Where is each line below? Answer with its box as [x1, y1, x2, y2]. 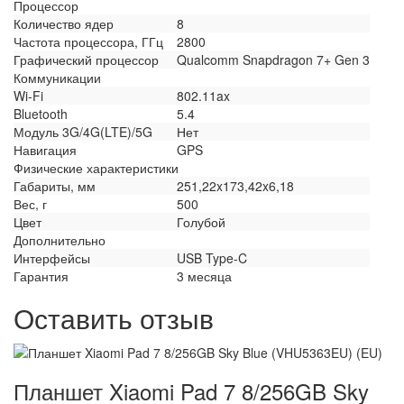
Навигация [14, 140, 77, 159]
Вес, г [14, 194, 47, 213]
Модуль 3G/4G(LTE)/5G [14, 122, 152, 141]
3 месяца [177, 266, 232, 285]
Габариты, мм [14, 176, 96, 195]
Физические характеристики [14, 158, 179, 177]
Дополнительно [14, 230, 106, 249]
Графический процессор [14, 50, 159, 69]
